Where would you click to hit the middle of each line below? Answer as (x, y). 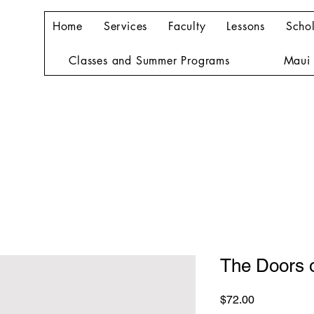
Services (125, 26)
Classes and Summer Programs (149, 61)
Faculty (187, 26)
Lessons (246, 26)
